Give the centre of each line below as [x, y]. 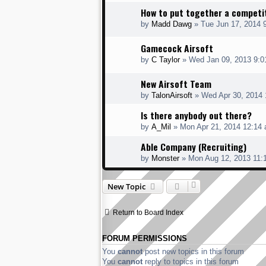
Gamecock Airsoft [177, 48]
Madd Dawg [172, 24]
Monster [165, 159]
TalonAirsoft [172, 96]
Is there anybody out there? [196, 115]
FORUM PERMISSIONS [145, 239]
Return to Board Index [148, 213]
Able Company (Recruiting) [194, 147]
